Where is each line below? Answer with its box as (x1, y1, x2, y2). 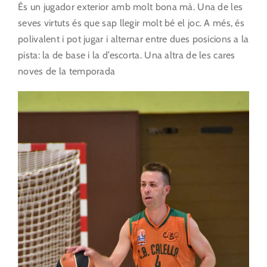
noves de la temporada (18, 65, 116, 77)
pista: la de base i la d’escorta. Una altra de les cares (18, 49, 235, 61)
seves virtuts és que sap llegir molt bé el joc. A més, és (18, 17, 245, 29)
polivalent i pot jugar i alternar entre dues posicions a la (18, 33, 249, 45)
